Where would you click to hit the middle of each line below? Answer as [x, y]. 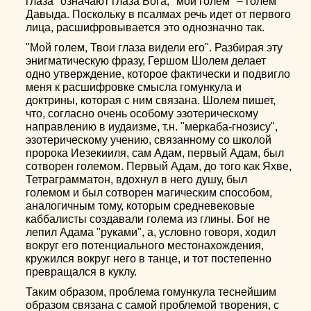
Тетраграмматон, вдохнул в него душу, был [137, 179]
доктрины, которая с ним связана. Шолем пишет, [151, 100]
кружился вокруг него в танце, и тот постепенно [149, 259]
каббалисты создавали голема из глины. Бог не [148, 219]
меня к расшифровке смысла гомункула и [134, 87]
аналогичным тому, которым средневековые [141, 206]
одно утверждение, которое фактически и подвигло [158, 74]
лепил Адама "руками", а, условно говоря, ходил [151, 232]
